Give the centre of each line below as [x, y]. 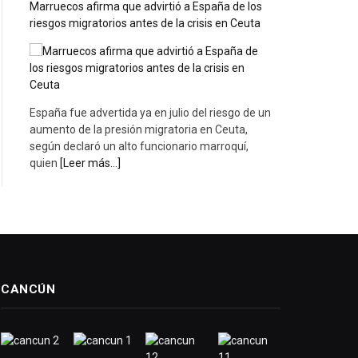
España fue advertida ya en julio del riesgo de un [150, 113]
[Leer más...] [90, 163]
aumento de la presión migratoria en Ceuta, [139, 130]
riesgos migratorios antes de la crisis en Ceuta [145, 24]
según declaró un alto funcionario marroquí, [139, 147]
